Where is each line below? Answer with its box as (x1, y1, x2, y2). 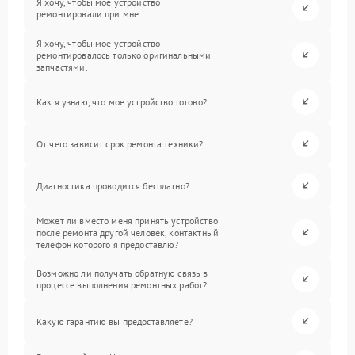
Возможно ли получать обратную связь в (36, 267, 208, 280)
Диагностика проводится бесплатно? (36, 179, 189, 192)
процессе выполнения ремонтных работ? (36, 279, 208, 292)
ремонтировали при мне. (36, 8, 142, 21)
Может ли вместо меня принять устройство (36, 214, 218, 227)
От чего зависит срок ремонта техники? (36, 137, 204, 150)
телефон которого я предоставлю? (36, 238, 179, 250)
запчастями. (36, 60, 88, 73)
